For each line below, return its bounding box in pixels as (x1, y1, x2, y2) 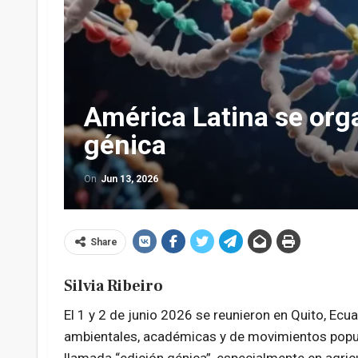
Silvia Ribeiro (63, 276, 163, 297)
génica (83, 129, 166, 161)
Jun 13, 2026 (100, 173, 158, 185)
